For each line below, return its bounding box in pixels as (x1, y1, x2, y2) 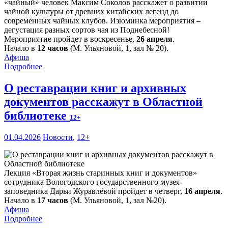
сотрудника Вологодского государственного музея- (4, 178, 182, 187)
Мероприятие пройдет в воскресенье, (4, 35, 136, 44)
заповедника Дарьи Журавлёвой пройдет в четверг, (4, 187, 184, 196)
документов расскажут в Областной (4, 95, 203, 109)
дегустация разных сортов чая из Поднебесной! (4, 25, 169, 35)
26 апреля (136, 35, 173, 44)
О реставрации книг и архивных (4, 81, 186, 95)
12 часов (37, 44, 68, 53)
